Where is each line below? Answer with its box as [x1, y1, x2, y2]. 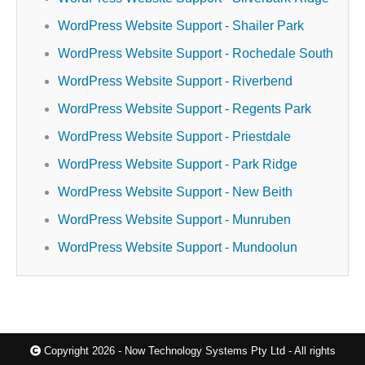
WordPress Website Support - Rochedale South [58, 46, 333, 60]
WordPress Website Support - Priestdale [58, 130, 291, 143]
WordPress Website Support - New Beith [58, 185, 292, 199]
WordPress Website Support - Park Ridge [58, 157, 297, 171]
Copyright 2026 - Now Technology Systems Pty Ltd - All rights [40, 345, 336, 357]
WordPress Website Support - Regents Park [58, 102, 311, 116]
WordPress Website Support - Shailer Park [58, 19, 304, 33]
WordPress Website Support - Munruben [58, 213, 291, 226]
